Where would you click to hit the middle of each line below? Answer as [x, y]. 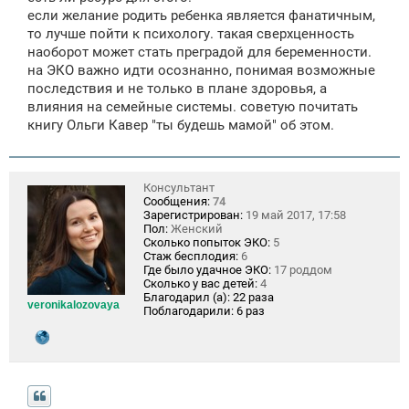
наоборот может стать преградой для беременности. [199, 52]
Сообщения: [177, 202]
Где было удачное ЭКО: [207, 270]
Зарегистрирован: [193, 215]
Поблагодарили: [189, 311]
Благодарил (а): [187, 298]
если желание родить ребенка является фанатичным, [201, 16]
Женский [195, 229]
